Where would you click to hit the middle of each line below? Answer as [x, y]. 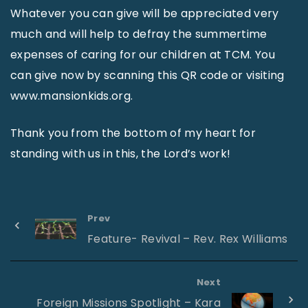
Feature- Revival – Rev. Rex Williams [188, 239]
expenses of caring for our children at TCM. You [143, 55]
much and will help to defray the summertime [139, 34]
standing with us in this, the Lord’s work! [121, 154]
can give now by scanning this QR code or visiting [147, 75]
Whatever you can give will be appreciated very [145, 13]
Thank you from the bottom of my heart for [133, 133]
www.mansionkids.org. [72, 96]
